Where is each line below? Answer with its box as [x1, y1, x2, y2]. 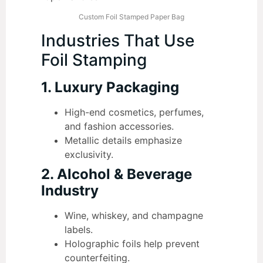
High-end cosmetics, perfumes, [65, 106, 204, 118]
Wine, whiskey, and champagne [65, 209, 203, 221]
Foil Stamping [41, 49, 147, 70]
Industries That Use [41, 30, 194, 50]
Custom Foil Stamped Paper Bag [79, 12, 184, 22]
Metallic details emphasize [65, 134, 182, 146]
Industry [41, 181, 99, 199]
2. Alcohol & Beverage [41, 165, 192, 183]
